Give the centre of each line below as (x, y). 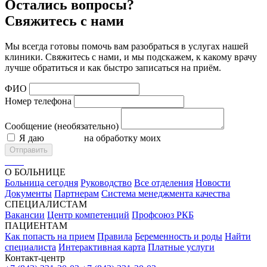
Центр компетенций (88, 215)
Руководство (106, 183)
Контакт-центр (35, 258)
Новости (213, 183)
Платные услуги (181, 247)
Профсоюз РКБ (163, 215)
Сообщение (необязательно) (62, 126)
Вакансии (25, 215)
